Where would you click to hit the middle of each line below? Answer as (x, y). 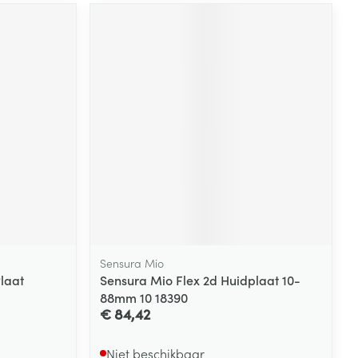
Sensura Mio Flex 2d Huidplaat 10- (201, 279)
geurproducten (162, 42)
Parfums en (151, 26)
